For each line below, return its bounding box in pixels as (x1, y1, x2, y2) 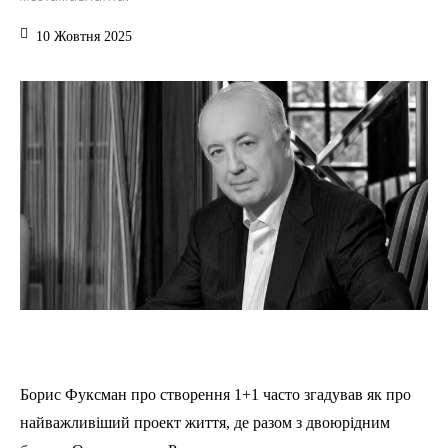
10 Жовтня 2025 (36, 28, 132, 44)
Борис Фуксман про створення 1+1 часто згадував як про (20, 386, 411, 404)
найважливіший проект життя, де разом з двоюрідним (20, 414, 390, 432)
